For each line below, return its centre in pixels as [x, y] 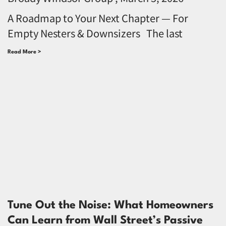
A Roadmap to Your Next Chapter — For [98, 18]
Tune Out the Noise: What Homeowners [110, 205]
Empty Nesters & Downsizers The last [95, 33]
